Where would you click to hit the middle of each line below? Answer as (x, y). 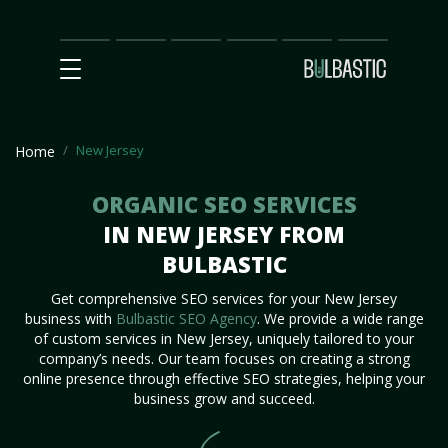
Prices (191, 38)
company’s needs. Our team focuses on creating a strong (224, 358)
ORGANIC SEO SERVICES (224, 204)
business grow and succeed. (224, 398)
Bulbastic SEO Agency (186, 318)
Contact (363, 38)
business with (70, 318)
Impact (138, 57)
